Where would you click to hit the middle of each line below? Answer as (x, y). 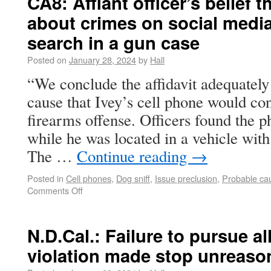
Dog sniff (133, 178)
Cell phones (89, 178)
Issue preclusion (186, 178)
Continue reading (134, 156)
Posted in (45, 178)
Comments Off (55, 190)
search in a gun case (113, 42)
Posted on (47, 60)
